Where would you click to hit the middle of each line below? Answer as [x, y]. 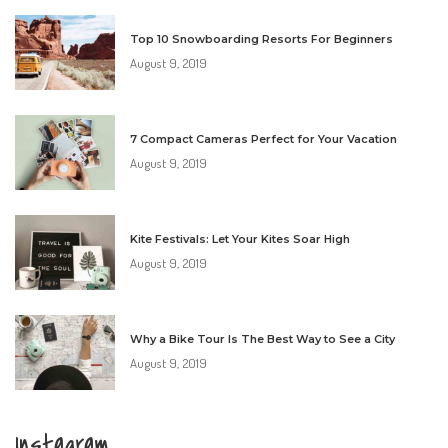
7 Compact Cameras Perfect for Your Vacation [263, 138]
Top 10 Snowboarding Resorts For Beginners [261, 38]
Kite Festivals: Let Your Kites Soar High [240, 238]
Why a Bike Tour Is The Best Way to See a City [262, 338]
